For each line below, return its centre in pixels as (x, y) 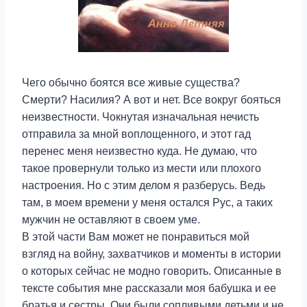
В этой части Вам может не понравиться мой (136, 237)
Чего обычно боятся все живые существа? (131, 83)
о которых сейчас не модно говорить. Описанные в (152, 271)
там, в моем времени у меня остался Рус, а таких (147, 202)
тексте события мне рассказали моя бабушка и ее (149, 288)
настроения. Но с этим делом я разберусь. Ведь (144, 185)
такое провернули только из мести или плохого (142, 168)
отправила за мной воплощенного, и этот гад (136, 134)
